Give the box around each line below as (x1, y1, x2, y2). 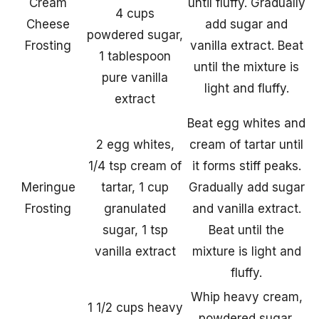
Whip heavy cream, (190, 290, 303, 305)
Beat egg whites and (187, 116, 305, 131)
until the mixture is (194, 60, 299, 75)
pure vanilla (102, 70, 168, 85)
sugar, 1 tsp (102, 223, 168, 238)
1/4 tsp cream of (88, 159, 182, 174)
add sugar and (205, 17, 288, 32)
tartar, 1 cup (101, 180, 169, 195)
